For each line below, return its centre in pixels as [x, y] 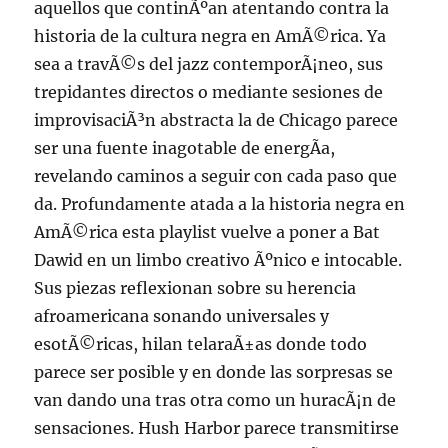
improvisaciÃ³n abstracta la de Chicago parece [216, 120]
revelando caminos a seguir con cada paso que [216, 176]
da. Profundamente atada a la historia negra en [220, 204]
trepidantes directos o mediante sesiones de [209, 92]
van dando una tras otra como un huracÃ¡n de [215, 400]
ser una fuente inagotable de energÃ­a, [185, 148]
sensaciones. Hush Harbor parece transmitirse [217, 428]
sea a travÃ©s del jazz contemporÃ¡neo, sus [209, 64]
